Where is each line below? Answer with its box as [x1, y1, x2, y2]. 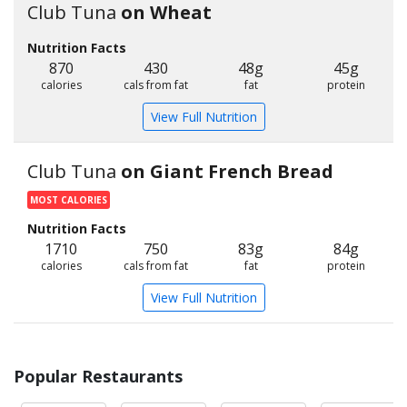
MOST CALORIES [30, 194, 107, 206]
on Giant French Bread [121, 159, 333, 184]
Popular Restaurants [14, 365, 183, 387]
